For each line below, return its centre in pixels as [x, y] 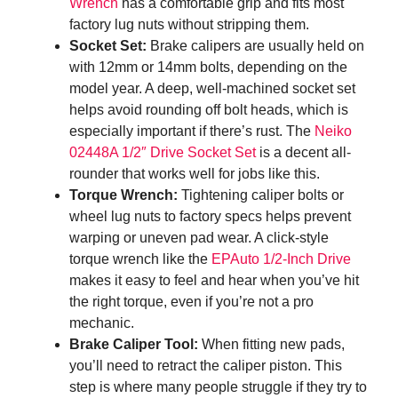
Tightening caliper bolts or [261, 195]
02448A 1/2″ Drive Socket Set [163, 153]
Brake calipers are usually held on [255, 46]
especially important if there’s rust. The [192, 131]
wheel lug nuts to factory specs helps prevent [210, 217]
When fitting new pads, [271, 345]
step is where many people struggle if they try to [218, 387]
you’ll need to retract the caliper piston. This [206, 366]
